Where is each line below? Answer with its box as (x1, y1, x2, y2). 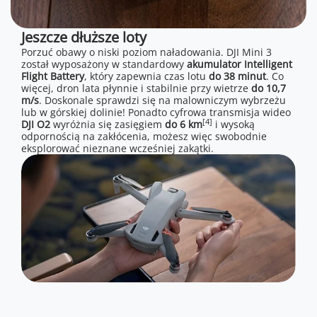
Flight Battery (21, 69, 84, 83)
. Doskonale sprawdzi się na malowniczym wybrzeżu (39, 93, 286, 107)
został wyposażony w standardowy (21, 57, 187, 71)
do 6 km (165, 117, 202, 131)
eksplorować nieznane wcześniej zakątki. (21, 141, 214, 155)
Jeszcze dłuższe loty (21, 27, 146, 47)
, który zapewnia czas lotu (84, 69, 209, 83)
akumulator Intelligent (187, 57, 292, 71)
